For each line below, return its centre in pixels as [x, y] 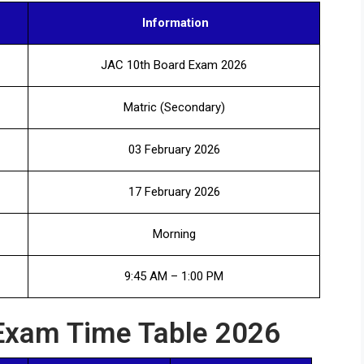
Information [174, 22]
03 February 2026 [174, 149]
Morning [174, 234]
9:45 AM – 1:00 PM [174, 276]
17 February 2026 [174, 191]
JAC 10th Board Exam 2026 [174, 65]
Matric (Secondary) [174, 107]
